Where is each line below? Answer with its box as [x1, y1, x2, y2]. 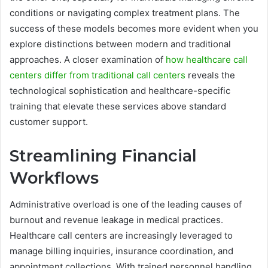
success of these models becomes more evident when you [10, 22, 258, 34]
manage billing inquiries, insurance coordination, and [10, 245, 233, 257]
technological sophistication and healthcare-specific [10, 84, 230, 96]
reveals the [185, 69, 235, 81]
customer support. [10, 115, 88, 127]
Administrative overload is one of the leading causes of [10, 199, 242, 211]
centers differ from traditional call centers [10, 69, 185, 81]
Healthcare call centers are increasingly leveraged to [10, 230, 233, 242]
